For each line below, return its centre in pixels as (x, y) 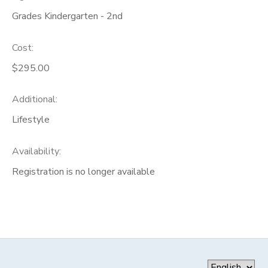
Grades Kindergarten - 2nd (67, 16)
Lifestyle (31, 120)
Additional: (35, 100)
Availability (36, 152)
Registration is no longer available (83, 172)
